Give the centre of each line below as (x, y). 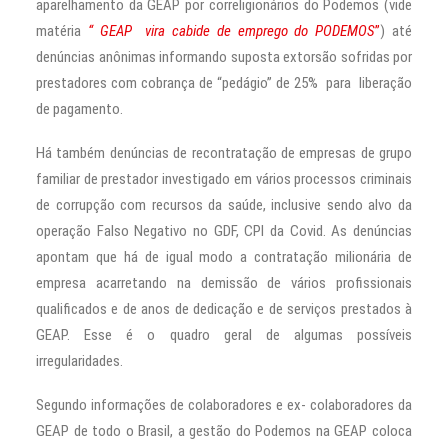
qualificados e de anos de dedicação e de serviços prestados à (224, 308)
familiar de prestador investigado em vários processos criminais (224, 178)
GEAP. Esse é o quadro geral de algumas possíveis (224, 334)
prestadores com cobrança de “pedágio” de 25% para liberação (224, 82)
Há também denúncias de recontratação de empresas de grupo (224, 152)
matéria (62, 30)
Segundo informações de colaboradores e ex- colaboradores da (224, 404)
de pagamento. (79, 108)
